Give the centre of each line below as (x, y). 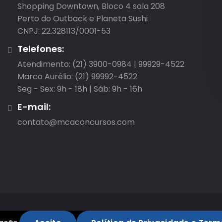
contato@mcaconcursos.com (76, 122)
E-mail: (34, 107)
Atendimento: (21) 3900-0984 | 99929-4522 (101, 64)
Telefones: (41, 49)
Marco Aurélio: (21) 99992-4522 (77, 77)
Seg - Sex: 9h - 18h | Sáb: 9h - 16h (80, 89)
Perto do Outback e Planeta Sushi (83, 19)
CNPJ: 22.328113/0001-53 (64, 31)
